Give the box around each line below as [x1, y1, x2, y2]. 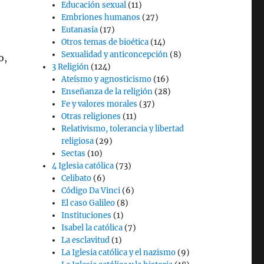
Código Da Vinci [61, 186, 121, 196]
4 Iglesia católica [52, 161, 114, 171]
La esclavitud [61, 235, 110, 245]
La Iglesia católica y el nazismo [61, 247, 176, 258]
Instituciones [61, 210, 112, 220]
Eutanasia [61, 25, 98, 35]
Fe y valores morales [61, 99, 138, 109]
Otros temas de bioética [61, 37, 149, 47]
